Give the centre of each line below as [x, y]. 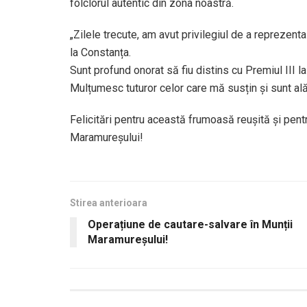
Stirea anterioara [109, 202]
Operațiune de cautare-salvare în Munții [190, 224]
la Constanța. [100, 52]
